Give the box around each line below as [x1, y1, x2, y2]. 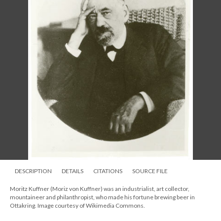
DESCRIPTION [15, 167, 52, 175]
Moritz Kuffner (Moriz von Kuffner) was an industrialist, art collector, [10, 185, 189, 193]
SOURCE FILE [132, 167, 168, 175]
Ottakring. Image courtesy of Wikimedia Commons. [10, 202, 145, 210]
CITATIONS [93, 167, 122, 175]
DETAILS [62, 167, 83, 175]
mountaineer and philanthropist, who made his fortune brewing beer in [10, 193, 195, 201]
